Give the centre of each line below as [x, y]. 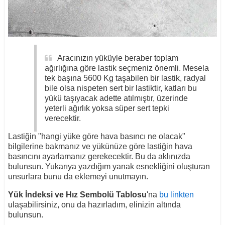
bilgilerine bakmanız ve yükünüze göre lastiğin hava [100, 147]
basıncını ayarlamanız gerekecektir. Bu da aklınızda [99, 157]
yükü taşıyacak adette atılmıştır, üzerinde [116, 98]
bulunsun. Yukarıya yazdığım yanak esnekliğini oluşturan [109, 167]
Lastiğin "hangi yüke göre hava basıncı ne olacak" [96, 137]
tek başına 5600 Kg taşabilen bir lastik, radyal [125, 78]
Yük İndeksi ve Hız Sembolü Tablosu [77, 195]
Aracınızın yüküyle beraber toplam [118, 58]
